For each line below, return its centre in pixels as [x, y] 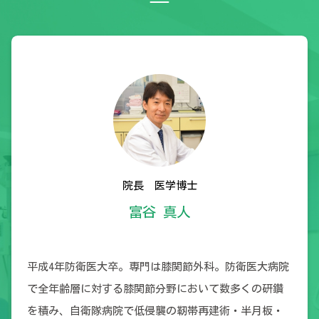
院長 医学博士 [159, 186]
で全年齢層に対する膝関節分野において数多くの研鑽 [155, 288]
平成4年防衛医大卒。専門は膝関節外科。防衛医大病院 [158, 266]
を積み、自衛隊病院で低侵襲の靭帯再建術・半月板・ [155, 310]
